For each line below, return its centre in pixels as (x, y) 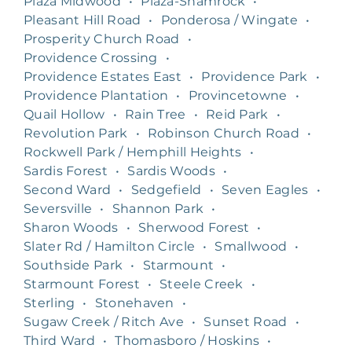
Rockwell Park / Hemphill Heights (133, 152)
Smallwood (251, 246)
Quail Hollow (64, 114)
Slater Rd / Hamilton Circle (110, 246)
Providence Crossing (91, 57)
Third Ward (59, 340)
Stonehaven (134, 302)
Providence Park (255, 76)
